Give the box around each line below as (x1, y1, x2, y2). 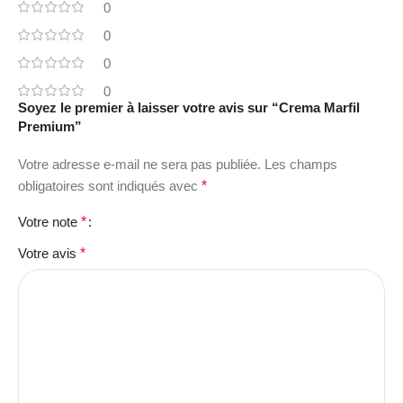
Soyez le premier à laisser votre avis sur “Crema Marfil (18, 99, 360, 115)
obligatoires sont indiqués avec (18, 177, 201, 193)
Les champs (264, 156, 337, 172)
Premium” (18, 118, 82, 134)
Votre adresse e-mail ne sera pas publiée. (18, 156, 261, 172)
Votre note (18, 213, 81, 229)
